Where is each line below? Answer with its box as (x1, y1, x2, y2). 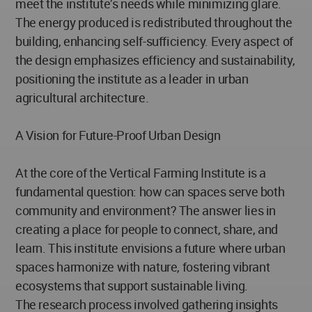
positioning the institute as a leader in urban (15, 70, 249, 87)
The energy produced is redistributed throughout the (15, 13, 292, 31)
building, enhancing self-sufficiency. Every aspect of (15, 32, 293, 49)
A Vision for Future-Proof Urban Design (15, 126, 221, 143)
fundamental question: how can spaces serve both (15, 182, 285, 200)
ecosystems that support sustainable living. (15, 276, 248, 294)
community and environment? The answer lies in (15, 201, 276, 219)
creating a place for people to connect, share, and (15, 220, 279, 237)
